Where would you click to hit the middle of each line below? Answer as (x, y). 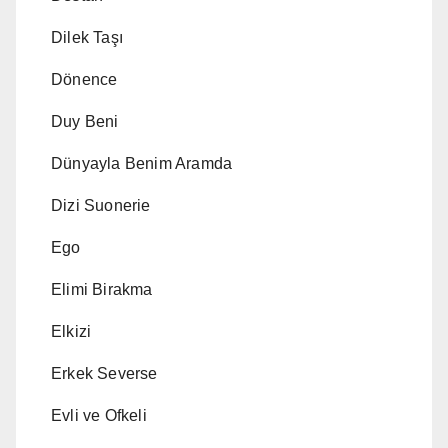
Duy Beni (85, 122)
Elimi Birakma (102, 290)
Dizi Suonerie (101, 206)
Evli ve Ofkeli (99, 416)
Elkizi (71, 332)
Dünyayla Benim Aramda (142, 164)
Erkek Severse (104, 374)
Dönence (84, 80)
